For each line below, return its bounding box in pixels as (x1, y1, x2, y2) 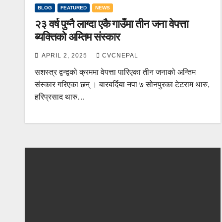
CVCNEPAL (102, 52, 138, 59)
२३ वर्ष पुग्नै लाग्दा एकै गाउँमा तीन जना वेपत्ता (35, 17, 188, 31)
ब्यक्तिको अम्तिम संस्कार (35, 30, 120, 44)
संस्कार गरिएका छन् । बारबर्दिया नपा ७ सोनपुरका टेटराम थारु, (35, 80, 210, 89)
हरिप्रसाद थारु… (35, 92, 85, 101)
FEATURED (60, 4, 87, 10)
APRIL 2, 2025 (42, 52, 89, 59)
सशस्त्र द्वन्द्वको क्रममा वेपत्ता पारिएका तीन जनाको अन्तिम (35, 67, 196, 76)
